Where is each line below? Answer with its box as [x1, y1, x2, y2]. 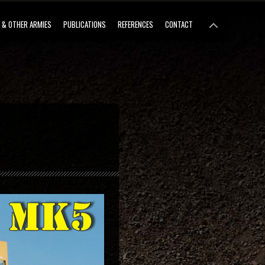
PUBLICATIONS [63, 18, 106, 30]
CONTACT [164, 18, 193, 30]
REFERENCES [117, 18, 153, 30]
